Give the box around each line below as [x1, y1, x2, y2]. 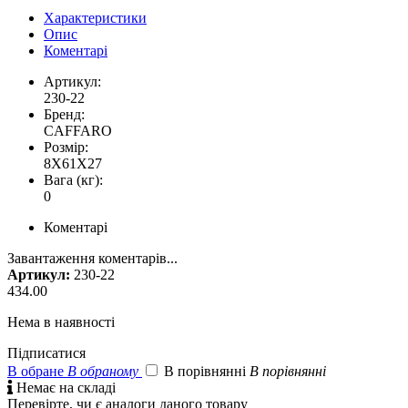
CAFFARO [44, 122, 112, 138]
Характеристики [44, 9, 147, 25]
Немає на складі [13, 379, 116, 395]
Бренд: [44, 106, 85, 122]
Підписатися [7, 344, 86, 361]
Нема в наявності [7, 313, 115, 330]
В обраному [67, 362, 138, 379]
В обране [7, 362, 64, 379]
